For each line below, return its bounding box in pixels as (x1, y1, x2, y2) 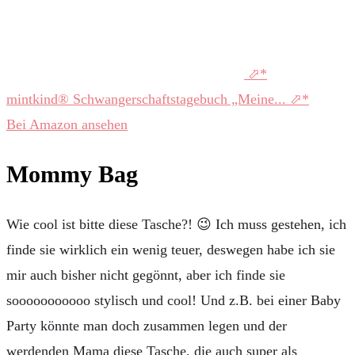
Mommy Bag (6, 161, 138, 188)
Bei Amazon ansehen (6, 116, 128, 132)
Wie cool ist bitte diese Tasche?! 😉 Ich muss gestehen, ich (6, 216, 346, 233)
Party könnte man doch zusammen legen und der (6, 318, 287, 334)
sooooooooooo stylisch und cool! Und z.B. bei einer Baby (6, 292, 341, 309)
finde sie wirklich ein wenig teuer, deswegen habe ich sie (6, 242, 335, 258)
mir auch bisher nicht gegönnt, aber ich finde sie (6, 267, 285, 284)
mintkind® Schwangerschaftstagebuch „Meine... (6, 90, 290, 107)
